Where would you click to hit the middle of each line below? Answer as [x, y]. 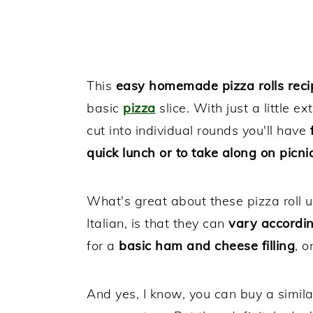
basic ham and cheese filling [207, 246]
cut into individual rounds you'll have [196, 131]
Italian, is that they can [158, 224]
